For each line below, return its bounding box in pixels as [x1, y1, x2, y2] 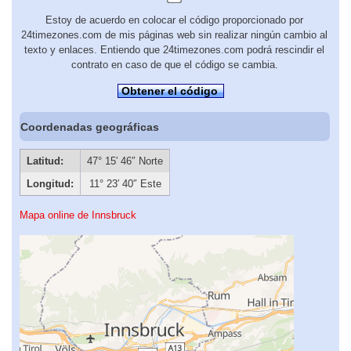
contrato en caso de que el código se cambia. [71, 59, 278, 71]
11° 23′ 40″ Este [89, 177, 161, 190]
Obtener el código [121, 85, 219, 98]
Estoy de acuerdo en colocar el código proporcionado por [45, 14, 303, 27]
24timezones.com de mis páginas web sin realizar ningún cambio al [21, 29, 327, 42]
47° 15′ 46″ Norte [87, 154, 163, 167]
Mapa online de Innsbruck [20, 209, 136, 222]
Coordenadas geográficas [20, 120, 160, 133]
